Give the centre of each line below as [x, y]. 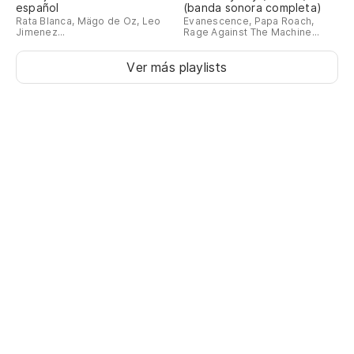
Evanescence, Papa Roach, [249, 21]
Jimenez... [41, 32]
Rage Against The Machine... [252, 32]
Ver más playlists [177, 67]
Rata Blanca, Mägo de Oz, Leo [88, 21]
